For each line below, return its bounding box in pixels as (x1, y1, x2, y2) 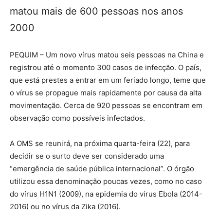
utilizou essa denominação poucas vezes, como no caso (10, 176, 202, 186)
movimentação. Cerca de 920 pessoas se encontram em (10, 100, 202, 110)
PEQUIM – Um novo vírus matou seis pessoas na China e (10, 50, 204, 59)
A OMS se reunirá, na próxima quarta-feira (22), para (10, 138, 190, 148)
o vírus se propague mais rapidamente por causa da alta (10, 88, 201, 97)
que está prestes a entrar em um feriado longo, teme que (10, 75, 206, 85)
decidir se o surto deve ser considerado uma (10, 151, 164, 161)
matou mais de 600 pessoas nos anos (10, 5, 183, 17)
